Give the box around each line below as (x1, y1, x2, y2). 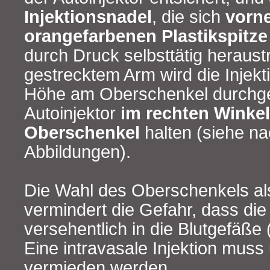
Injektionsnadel (24, 7, 152, 27)
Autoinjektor (24, 104, 121, 124)
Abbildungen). (24, 142, 131, 162)
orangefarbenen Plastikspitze (24, 27, 268, 46)
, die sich (152, 7, 225, 27)
